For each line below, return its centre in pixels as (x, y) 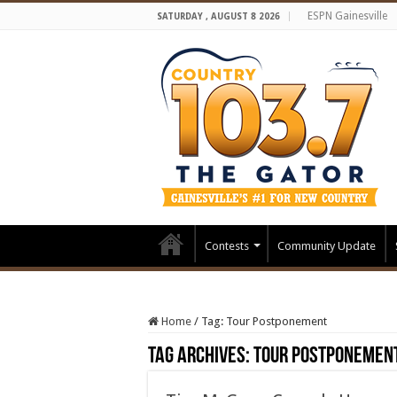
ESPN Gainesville (347, 16)
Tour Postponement (276, 321)
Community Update (327, 246)
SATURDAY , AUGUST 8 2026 (218, 16)
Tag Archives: (201, 357)
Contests (227, 246)
